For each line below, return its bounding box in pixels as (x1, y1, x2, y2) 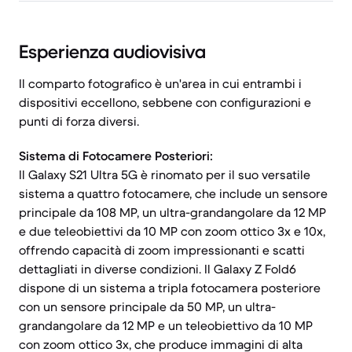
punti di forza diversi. (19, 113, 139, 129)
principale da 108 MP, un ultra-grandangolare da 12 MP (19, 204, 326, 220)
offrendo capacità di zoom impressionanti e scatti (19, 242, 305, 258)
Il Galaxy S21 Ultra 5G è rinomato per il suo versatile (19, 167, 310, 182)
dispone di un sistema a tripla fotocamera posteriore (19, 280, 321, 295)
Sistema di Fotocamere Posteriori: (19, 148, 213, 163)
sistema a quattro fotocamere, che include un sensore (19, 185, 328, 201)
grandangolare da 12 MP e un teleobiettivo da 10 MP (19, 317, 313, 333)
